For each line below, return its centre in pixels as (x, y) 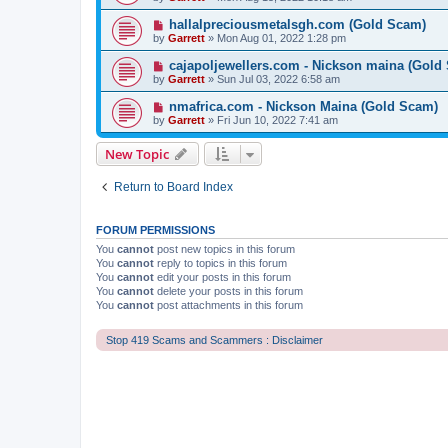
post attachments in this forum (228, 305)
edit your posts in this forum (222, 277)
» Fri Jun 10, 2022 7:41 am (271, 120)
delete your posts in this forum (228, 291)
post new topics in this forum (224, 249)
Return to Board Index (173, 187)
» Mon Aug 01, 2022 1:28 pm (275, 38)
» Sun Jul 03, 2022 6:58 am (272, 79)
